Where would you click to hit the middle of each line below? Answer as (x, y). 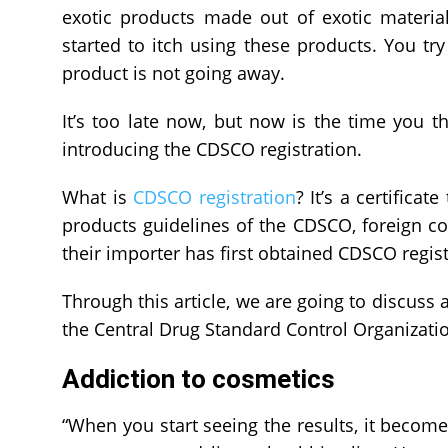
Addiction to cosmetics (198, 378)
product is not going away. (173, 72)
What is (98, 196)
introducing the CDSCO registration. (212, 148)
